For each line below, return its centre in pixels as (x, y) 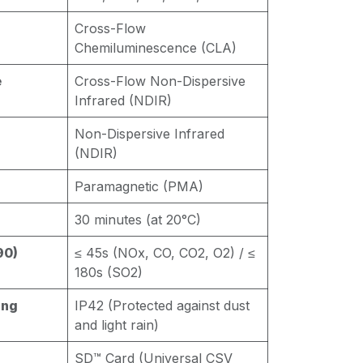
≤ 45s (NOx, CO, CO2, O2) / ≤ (165, 253)
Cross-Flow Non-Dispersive (160, 81)
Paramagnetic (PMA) (139, 186)
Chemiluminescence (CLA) (156, 48)
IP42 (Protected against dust (162, 305)
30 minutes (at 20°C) (138, 220)
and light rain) (117, 325)
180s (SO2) (109, 272)
